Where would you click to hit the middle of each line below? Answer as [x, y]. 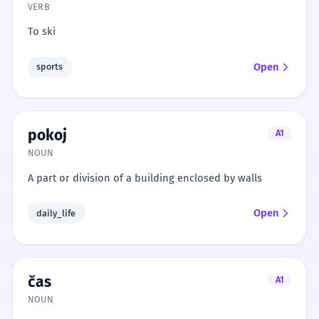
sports [50, 67]
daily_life [56, 213]
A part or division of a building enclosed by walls [145, 178]
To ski [41, 32]
